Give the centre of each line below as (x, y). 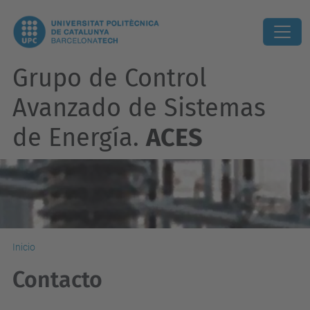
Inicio (24, 247)
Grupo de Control (110, 78)
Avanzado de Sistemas (139, 108)
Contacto (57, 280)
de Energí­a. (79, 138)
